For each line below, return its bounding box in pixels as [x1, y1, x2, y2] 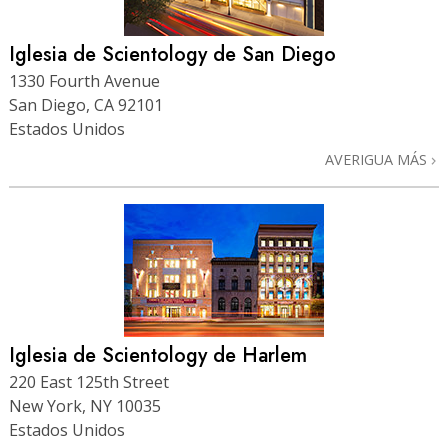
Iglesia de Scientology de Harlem [9, 341, 307, 371]
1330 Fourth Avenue [9, 70, 160, 93]
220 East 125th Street [9, 371, 169, 394]
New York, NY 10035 [9, 395, 161, 418]
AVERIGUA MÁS [325, 150, 431, 170]
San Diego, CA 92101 [9, 94, 163, 117]
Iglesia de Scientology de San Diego [9, 40, 336, 70]
